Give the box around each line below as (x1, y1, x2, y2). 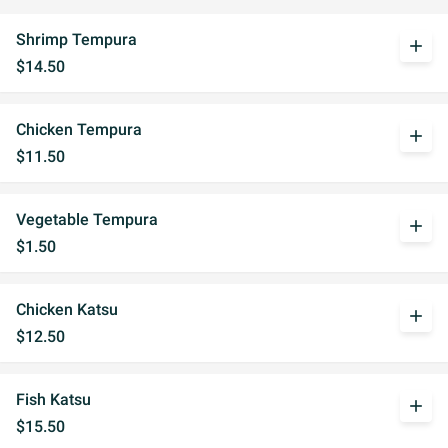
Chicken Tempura (16, 120, 142, 139)
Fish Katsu (16, 390, 91, 409)
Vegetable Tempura (16, 210, 158, 229)
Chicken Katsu (16, 300, 118, 319)
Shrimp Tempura (16, 30, 137, 49)
